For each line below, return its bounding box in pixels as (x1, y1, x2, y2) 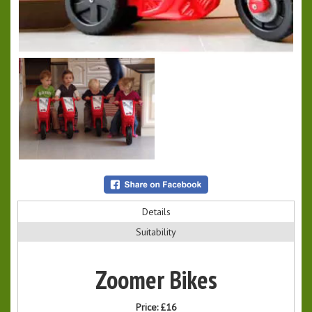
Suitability (136, 226, 176, 239)
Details (141, 205, 171, 219)
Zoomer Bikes (95, 263, 217, 297)
